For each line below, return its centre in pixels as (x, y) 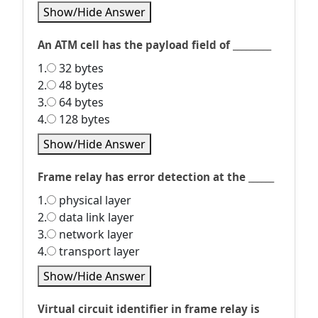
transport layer (98, 251)
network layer (95, 234)
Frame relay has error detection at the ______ (156, 177)
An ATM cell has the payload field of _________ (154, 45)
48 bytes (80, 85)
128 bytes (83, 119)
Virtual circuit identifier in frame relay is (149, 309)
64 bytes (80, 102)
